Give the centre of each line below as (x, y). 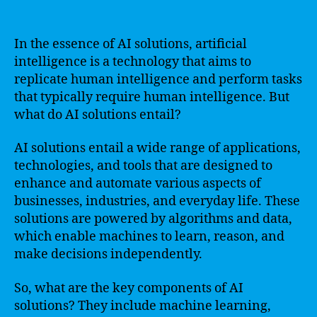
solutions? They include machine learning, (143, 306)
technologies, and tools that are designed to (143, 166)
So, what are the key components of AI (129, 288)
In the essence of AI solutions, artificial (131, 44)
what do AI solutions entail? (98, 115)
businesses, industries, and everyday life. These (157, 201)
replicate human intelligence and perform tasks (158, 79)
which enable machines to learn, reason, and (149, 237)
